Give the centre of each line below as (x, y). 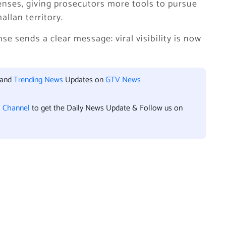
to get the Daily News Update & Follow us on (107, 108)
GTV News (123, 80)
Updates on (84, 80)
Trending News (38, 80)
